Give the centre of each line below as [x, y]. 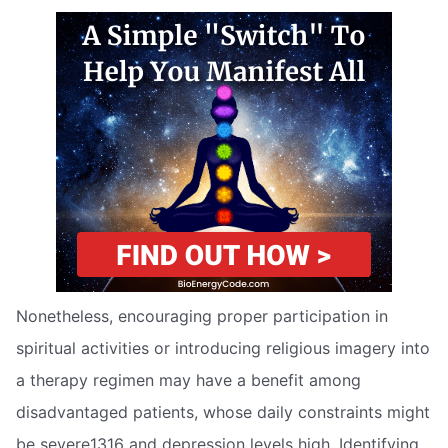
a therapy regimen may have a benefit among [188, 379]
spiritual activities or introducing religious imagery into [223, 347]
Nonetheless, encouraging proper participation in [202, 315]
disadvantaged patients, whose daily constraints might [223, 411]
